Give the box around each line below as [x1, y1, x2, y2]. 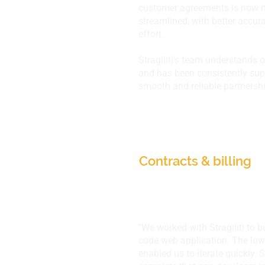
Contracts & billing [139, 153, 251, 169]
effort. [138, 28, 164, 40]
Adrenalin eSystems [139, 135, 260, 151]
